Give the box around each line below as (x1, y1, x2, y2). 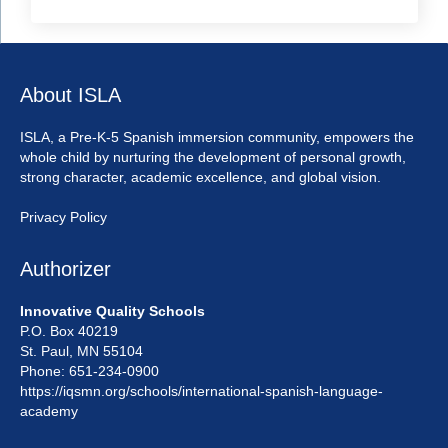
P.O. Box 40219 (20, 323, 122, 339)
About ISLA (20, 84, 121, 106)
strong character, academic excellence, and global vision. (20, 169, 381, 185)
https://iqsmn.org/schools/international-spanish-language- (20, 383, 383, 399)
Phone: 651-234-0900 (20, 363, 159, 379)
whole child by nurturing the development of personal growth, (20, 149, 406, 165)
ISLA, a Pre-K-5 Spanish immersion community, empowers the (20, 129, 414, 145)
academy (20, 403, 78, 419)
